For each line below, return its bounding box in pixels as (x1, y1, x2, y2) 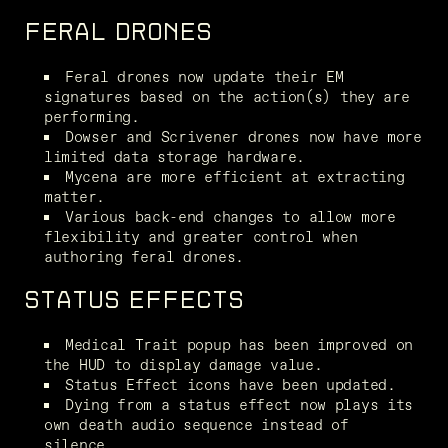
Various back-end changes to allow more (65, 205, 396, 227)
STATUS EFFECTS (24, 286, 244, 314)
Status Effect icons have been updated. (65, 373, 396, 395)
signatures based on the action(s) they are (44, 85, 410, 107)
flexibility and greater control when (44, 225, 358, 247)
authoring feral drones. (44, 245, 245, 267)
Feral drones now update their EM (65, 65, 344, 87)
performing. (44, 105, 140, 127)
